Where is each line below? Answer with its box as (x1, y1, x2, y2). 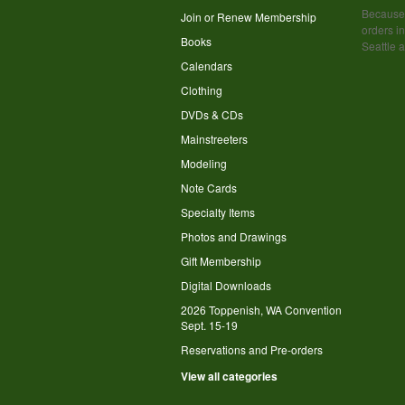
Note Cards (181, 180, 237, 195)
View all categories (181, 368, 278, 384)
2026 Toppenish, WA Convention (181, 302, 342, 317)
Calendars (181, 58, 232, 73)
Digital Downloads (181, 278, 271, 293)
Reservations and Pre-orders (181, 342, 323, 357)
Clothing (181, 82, 222, 98)
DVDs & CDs (181, 107, 243, 122)
